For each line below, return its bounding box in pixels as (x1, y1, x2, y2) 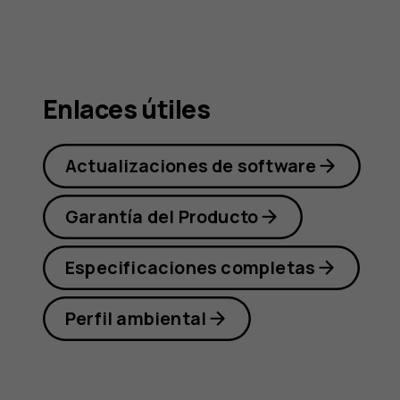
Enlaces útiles (43, 92, 211, 128)
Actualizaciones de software (65, 153, 317, 178)
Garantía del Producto (65, 204, 259, 229)
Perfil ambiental (65, 305, 207, 330)
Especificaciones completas (65, 254, 316, 279)
